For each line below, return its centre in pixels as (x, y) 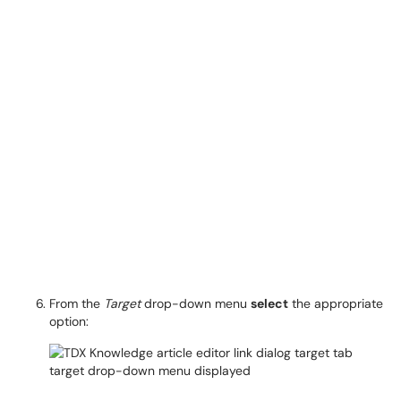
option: (69, 321)
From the (77, 303)
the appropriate (336, 303)
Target (122, 303)
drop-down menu (196, 303)
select (269, 303)
